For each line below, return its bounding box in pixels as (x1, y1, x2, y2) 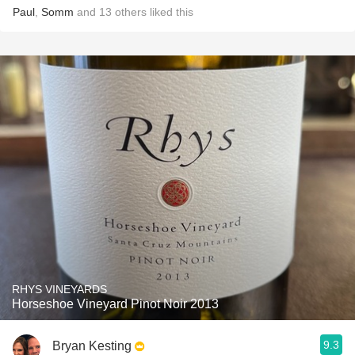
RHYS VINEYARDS (12, 283, 107, 296)
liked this (147, 6, 193, 18)
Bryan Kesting (52, 338, 132, 353)
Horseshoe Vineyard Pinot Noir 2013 (12, 297, 219, 311)
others (115, 6, 147, 18)
